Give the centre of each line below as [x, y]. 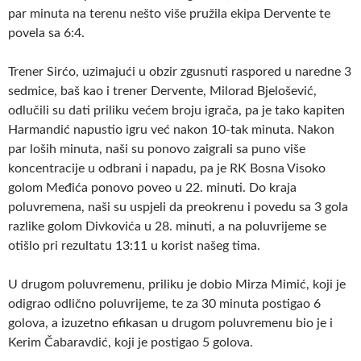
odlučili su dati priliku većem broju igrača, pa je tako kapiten [176, 110]
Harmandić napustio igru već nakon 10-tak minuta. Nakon [171, 129]
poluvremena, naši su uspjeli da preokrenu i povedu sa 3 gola [178, 207]
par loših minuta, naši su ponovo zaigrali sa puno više [157, 149]
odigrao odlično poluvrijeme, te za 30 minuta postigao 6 [164, 303]
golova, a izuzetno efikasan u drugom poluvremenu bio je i [170, 323]
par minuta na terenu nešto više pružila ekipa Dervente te [169, 13]
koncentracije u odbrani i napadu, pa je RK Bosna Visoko [167, 168]
